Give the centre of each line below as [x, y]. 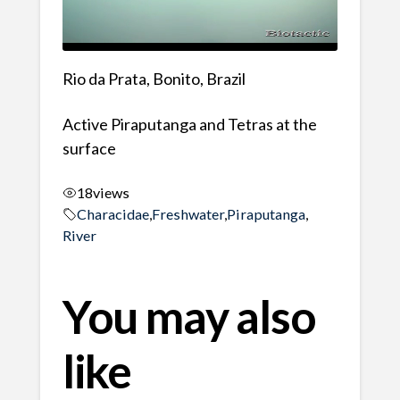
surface [89, 149]
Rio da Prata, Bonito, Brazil [154, 79]
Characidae [112, 213]
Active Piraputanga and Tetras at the [189, 125]
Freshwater [187, 213]
